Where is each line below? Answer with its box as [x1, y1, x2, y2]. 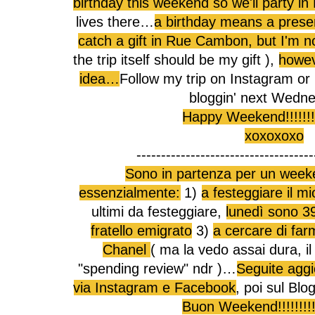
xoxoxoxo [245, 128, 304, 144]
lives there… [76, 14, 155, 30]
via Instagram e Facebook [73, 280, 236, 296]
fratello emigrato [91, 223, 192, 239]
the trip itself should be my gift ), [73, 52, 279, 68]
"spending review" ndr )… [78, 261, 237, 277]
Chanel [103, 242, 150, 258]
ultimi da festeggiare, [91, 204, 226, 220]
